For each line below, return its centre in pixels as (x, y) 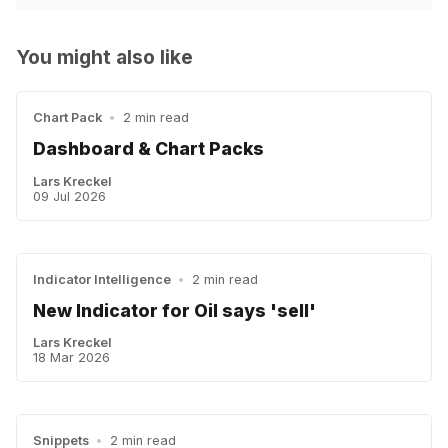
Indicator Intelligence (102, 279)
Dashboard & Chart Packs (148, 149)
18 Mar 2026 (71, 358)
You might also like (104, 56)
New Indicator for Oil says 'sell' (174, 311)
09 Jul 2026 (69, 196)
